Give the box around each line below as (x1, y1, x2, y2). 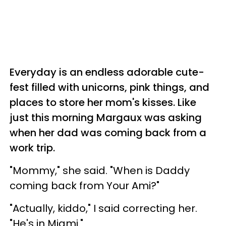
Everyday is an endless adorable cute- (10, 65, 204, 79)
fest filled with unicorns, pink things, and (10, 80, 209, 94)
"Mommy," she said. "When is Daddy (10, 163, 190, 178)
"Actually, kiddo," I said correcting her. (10, 201, 197, 215)
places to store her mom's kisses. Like (10, 95, 196, 109)
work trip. (10, 140, 55, 155)
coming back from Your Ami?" (10, 178, 159, 193)
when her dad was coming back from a (10, 125, 206, 140)
